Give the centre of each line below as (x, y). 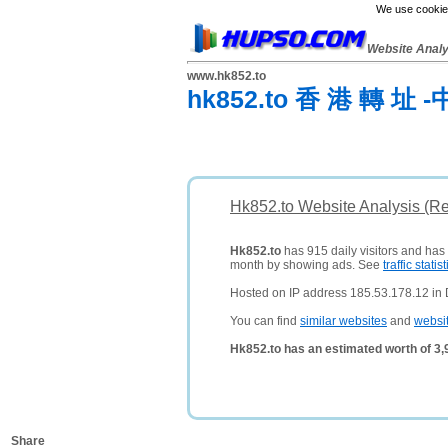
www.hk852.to (226, 76)
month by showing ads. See (306, 265)
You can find (265, 321)
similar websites (343, 321)
